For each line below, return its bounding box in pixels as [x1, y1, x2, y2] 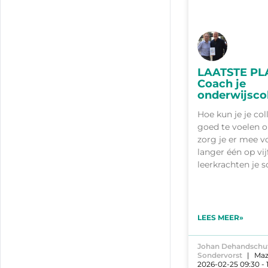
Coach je [197, 77, 246, 91]
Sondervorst [197, 251, 242, 260]
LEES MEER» [197, 213, 243, 223]
